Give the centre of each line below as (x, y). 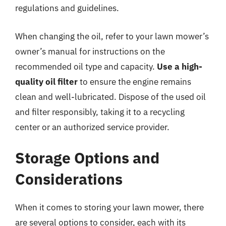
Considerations (69, 179)
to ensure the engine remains (134, 81)
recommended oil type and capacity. (86, 66)
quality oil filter (46, 81)
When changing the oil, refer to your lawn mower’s (112, 36)
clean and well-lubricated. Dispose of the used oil (110, 97)
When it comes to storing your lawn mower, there (109, 207)
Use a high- (180, 66)
